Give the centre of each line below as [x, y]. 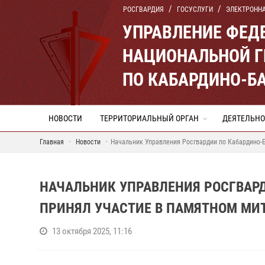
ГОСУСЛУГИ [195, 9]
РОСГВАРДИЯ [143, 9]
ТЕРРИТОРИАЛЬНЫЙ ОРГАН [149, 118]
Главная [52, 142]
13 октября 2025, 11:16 [92, 231]
